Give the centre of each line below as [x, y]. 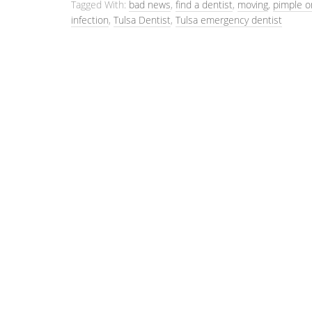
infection [90, 20]
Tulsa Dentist [142, 20]
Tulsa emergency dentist [229, 20]
